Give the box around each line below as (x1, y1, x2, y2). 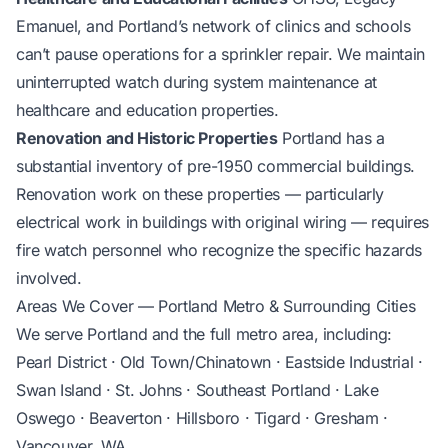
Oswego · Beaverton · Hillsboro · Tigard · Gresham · (16, 407, 388, 428)
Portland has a (277, 127, 385, 148)
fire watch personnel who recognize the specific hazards (16, 239, 423, 260)
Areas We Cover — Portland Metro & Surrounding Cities (16, 295, 416, 316)
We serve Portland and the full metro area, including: (16, 323, 392, 344)
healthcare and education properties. (16, 99, 279, 120)
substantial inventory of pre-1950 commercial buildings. (16, 155, 416, 176)
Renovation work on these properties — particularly (16, 183, 385, 204)
